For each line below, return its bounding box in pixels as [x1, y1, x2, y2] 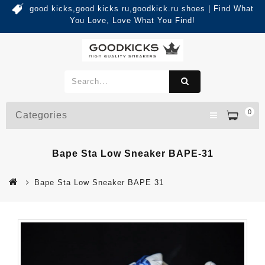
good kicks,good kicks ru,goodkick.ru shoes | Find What [29, 4, 254, 13]
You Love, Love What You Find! [70, 16, 195, 25]
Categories [15, 109, 67, 120]
